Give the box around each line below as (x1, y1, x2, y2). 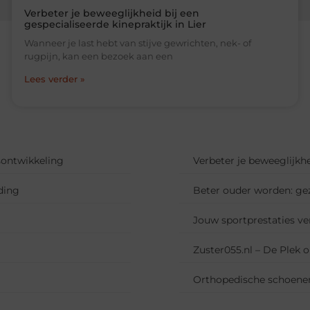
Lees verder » (24, 73, 86, 85)
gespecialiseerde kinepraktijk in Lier (24, 18, 207, 31)
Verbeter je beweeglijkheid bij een (24, 7, 200, 20)
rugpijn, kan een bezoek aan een (24, 51, 174, 62)
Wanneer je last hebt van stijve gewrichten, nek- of (24, 37, 252, 49)
